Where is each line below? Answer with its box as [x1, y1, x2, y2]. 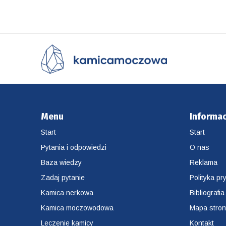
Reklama [190, 158, 218, 166]
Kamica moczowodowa [40, 203, 114, 212]
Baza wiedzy [40, 158, 82, 166]
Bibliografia [190, 188, 225, 197]
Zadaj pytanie [40, 173, 85, 182]
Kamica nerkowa [40, 188, 93, 197]
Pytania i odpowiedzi [40, 143, 106, 151]
